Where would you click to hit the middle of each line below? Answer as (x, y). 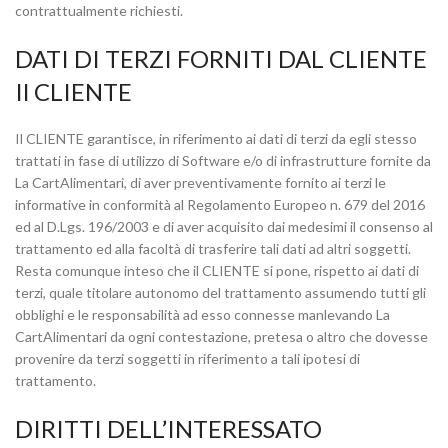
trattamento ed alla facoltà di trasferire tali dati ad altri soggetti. (213, 248)
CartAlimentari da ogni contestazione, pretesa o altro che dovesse (221, 336)
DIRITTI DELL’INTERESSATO (168, 428)
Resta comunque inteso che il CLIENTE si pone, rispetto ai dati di (217, 270)
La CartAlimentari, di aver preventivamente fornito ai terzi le (200, 182)
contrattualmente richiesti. (99, 10)
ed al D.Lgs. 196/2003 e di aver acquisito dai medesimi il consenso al (224, 226)
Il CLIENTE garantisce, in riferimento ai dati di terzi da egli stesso (216, 138)
